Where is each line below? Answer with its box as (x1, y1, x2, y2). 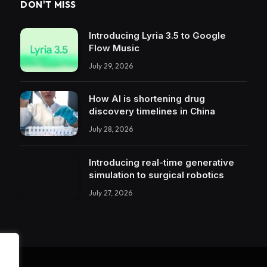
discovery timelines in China (89, 105, 215, 117)
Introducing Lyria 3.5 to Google (89, 29, 226, 41)
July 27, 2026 (89, 188, 132, 197)
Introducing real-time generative (89, 156, 234, 168)
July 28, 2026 (89, 125, 133, 134)
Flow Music (89, 42, 139, 54)
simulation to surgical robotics (89, 169, 224, 181)
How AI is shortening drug (89, 93, 205, 105)
